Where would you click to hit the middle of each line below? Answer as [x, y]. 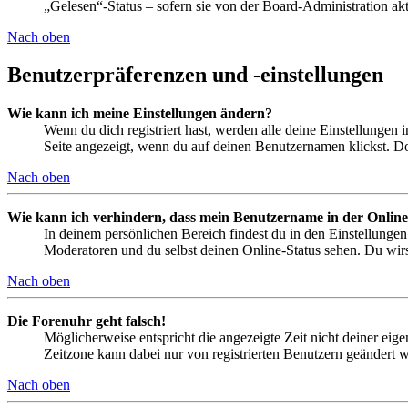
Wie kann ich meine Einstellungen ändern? [140, 114]
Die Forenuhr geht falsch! [87, 321]
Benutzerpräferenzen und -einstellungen [195, 75]
